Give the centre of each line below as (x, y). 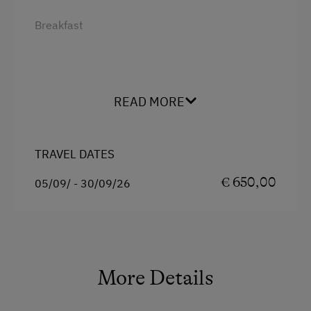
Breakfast (59, 25)
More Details (155, 277)
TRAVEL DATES (75, 154)
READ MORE (149, 101)
